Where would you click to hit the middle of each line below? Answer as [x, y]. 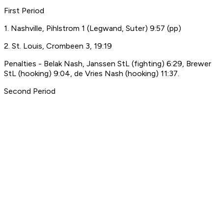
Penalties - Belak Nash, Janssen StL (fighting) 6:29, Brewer [108, 64]
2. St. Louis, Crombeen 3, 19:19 [58, 46]
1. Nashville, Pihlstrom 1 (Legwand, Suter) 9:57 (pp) [93, 28]
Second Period [30, 91]
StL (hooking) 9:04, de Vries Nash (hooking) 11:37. [92, 74]
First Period [24, 11]
